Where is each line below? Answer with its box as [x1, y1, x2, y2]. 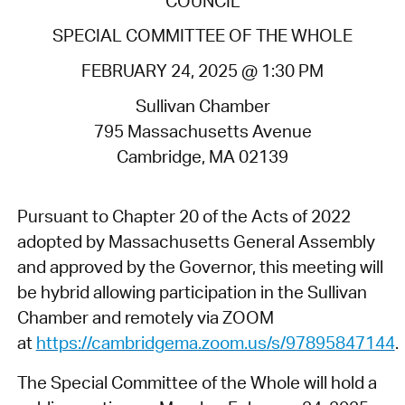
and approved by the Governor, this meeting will [16, 256, 383, 278]
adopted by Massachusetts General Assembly [16, 231, 375, 253]
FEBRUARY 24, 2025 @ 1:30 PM [81, 59, 324, 81]
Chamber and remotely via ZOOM [16, 306, 274, 329]
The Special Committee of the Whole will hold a [16, 372, 377, 394]
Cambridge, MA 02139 [117, 145, 288, 167]
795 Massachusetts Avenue [93, 119, 312, 142]
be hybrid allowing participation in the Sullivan [16, 281, 367, 304]
